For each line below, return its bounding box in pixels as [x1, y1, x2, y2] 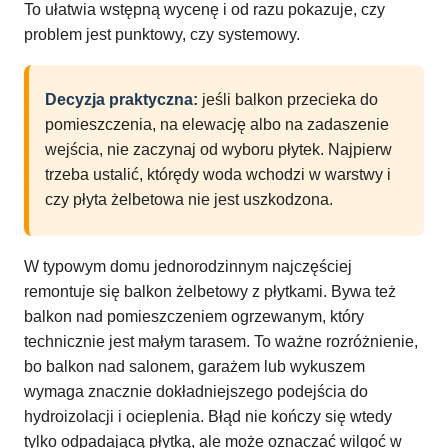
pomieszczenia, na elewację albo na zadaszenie [45, 116, 389, 134]
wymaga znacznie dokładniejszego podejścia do [24, 383, 368, 401]
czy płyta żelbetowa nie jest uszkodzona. [45, 191, 333, 209]
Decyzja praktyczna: [45, 91, 198, 109]
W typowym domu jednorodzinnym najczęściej [24, 258, 352, 276]
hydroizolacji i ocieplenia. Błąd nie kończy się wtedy [24, 408, 392, 426]
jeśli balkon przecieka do [198, 91, 378, 109]
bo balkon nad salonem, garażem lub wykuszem [24, 358, 365, 376]
